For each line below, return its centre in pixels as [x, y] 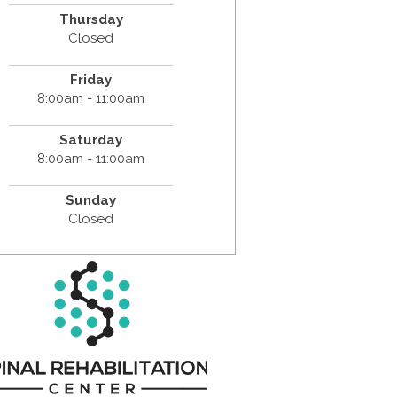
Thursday [91, 19]
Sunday [91, 200]
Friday [91, 79]
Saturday [91, 140]
